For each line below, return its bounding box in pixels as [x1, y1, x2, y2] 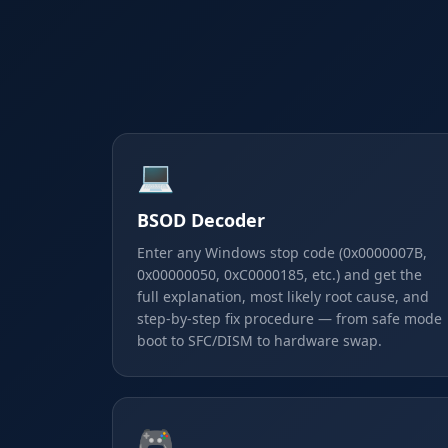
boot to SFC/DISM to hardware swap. [137, 331, 382, 350]
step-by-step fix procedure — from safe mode [137, 309, 442, 328]
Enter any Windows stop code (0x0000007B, [137, 243, 427, 262]
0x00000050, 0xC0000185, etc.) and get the [137, 265, 422, 284]
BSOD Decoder [137, 208, 265, 232]
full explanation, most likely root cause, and [137, 287, 429, 306]
